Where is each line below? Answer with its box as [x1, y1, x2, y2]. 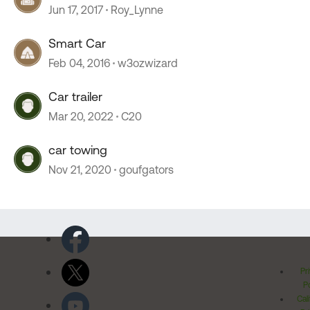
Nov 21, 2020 [48, 163, 111, 176]
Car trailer [48, 89, 102, 104]
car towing [48, 143, 107, 157]
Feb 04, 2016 [48, 57, 110, 69]
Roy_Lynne [111, 3, 163, 16]
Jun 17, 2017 [48, 3, 103, 16]
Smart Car [48, 36, 106, 51]
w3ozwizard [118, 57, 178, 69]
